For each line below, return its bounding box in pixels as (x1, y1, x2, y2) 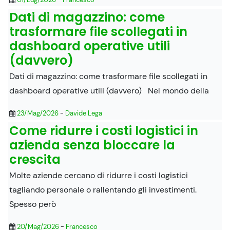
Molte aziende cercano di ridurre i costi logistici (9, 169, 188, 181)
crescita (9, 150, 61, 168)
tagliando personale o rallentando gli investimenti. (9, 184, 197, 195)
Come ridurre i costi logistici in (9, 122, 198, 139)
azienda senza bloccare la (9, 136, 175, 154)
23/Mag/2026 (17, 108, 59, 118)
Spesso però (9, 198, 56, 209)
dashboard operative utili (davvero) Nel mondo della (9, 85, 209, 96)
